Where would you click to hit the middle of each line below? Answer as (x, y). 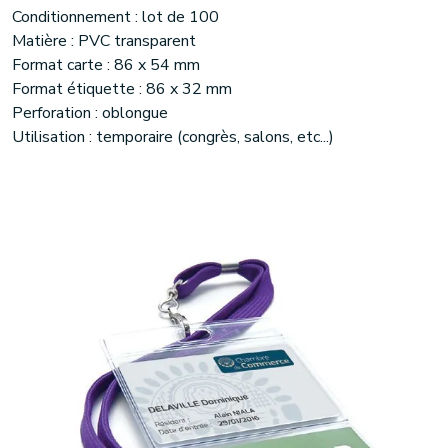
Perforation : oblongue (90, 113)
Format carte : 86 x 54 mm (106, 65)
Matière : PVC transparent (104, 41)
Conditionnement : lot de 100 (115, 17)
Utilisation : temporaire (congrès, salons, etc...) (173, 137)
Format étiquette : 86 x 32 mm (122, 89)
